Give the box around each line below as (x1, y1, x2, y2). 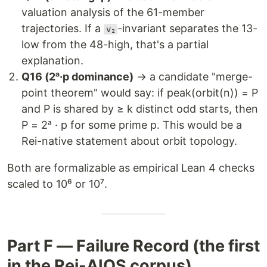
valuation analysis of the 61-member (21, 6, 204, 18)
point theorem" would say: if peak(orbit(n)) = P (21, 86, 258, 99)
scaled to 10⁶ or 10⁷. (7, 178, 107, 190)
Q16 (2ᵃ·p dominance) (21, 70, 133, 83)
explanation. (21, 54, 83, 67)
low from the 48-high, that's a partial (21, 38, 209, 51)
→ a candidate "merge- (133, 70, 253, 83)
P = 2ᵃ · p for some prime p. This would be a (21, 119, 242, 131)
